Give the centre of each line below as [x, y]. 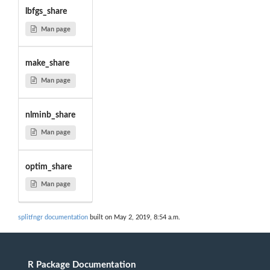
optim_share [48, 167]
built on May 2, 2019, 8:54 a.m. [134, 218]
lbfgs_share [46, 12]
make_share [47, 63]
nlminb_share [50, 115]
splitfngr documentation [53, 218]
